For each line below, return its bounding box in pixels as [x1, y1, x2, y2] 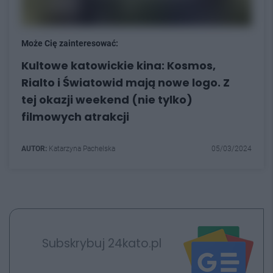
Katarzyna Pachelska [47, 144, 115, 153]
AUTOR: [21, 144, 47, 153]
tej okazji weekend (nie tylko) [21, 92, 193, 107]
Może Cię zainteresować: [21, 38, 118, 48]
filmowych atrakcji [21, 109, 129, 124]
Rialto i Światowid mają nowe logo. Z [21, 75, 230, 90]
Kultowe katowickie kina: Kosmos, [21, 58, 216, 73]
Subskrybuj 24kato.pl [41, 235, 161, 252]
